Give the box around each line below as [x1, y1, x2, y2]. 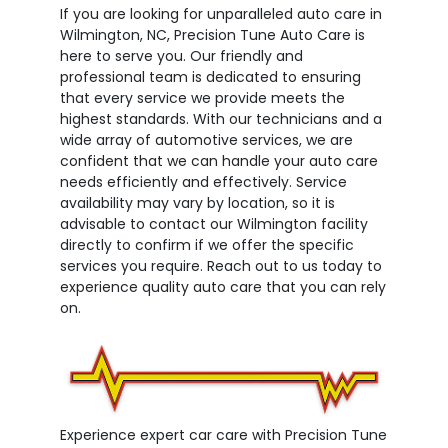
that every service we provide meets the [60, 87, 345, 108]
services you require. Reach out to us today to [60, 255, 382, 276]
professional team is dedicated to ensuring [60, 66, 361, 87]
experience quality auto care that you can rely [60, 276, 386, 297]
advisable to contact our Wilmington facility [60, 213, 368, 234]
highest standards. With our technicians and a [60, 108, 382, 129]
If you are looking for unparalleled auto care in [60, 3, 382, 24]
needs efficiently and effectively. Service [60, 171, 347, 192]
